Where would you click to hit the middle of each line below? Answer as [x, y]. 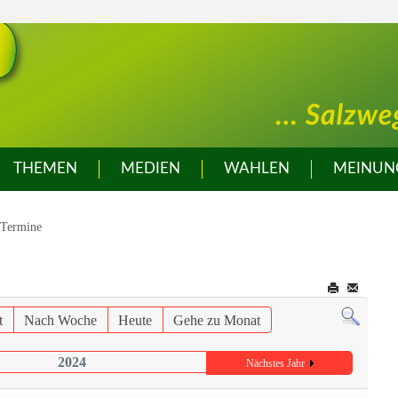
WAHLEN [257, 168]
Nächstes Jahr [275, 363]
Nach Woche [61, 320]
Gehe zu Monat [217, 320]
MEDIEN [151, 168]
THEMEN [45, 168]
